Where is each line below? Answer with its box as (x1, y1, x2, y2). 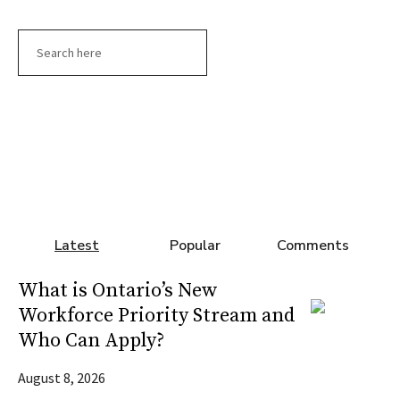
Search (17, 29, 62, 50)
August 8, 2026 (18, 368, 105, 387)
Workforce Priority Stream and (18, 303, 296, 328)
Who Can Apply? (18, 328, 164, 353)
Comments (276, 235, 349, 255)
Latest (54, 235, 99, 255)
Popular (169, 235, 221, 255)
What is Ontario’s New (18, 278, 218, 303)
